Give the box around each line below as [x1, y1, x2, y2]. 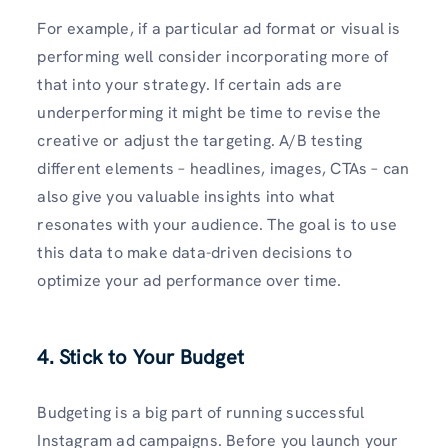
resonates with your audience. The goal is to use [37, 213, 397, 235]
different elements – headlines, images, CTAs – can [37, 157, 410, 179]
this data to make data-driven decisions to [37, 241, 352, 263]
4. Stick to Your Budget [37, 343, 244, 370]
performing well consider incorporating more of [37, 45, 389, 67]
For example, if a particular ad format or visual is [37, 17, 401, 39]
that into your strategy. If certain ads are [37, 73, 342, 95]
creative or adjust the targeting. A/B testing [37, 129, 363, 151]
